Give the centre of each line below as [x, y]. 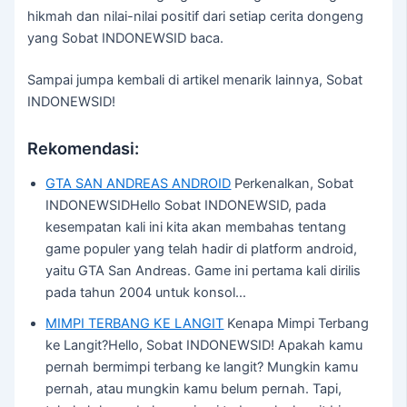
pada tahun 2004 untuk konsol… [146, 293]
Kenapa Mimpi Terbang [297, 324]
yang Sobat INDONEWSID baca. [126, 39]
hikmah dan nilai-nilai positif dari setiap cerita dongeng [196, 17]
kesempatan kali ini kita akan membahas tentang [196, 228]
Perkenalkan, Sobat [293, 184]
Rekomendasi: [84, 148]
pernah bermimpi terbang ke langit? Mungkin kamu [202, 367]
